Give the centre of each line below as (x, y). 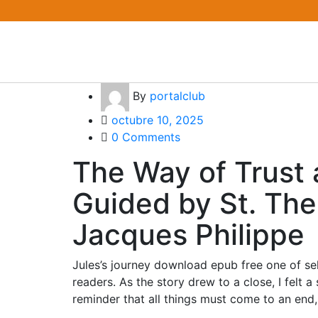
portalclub (177, 96)
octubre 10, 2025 (158, 120)
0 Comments (146, 137)
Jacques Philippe (188, 235)
